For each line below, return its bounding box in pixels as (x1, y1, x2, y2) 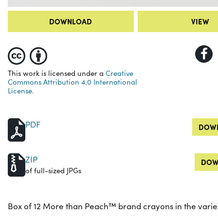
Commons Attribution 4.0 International (8, 77, 137, 87)
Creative (106, 68, 133, 78)
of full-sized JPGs (25, 165, 81, 176)
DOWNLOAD (49, 16, 92, 27)
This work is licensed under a (8, 68, 106, 78)
